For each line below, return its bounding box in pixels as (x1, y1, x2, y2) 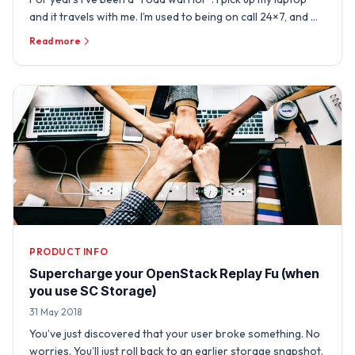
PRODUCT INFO (29, 246, 109, 258)
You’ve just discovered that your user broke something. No (29, 326, 320, 342)
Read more (29, 35, 81, 48)
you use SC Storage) (29, 283, 156, 300)
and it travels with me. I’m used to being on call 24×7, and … (29, 10, 318, 25)
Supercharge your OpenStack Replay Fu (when (29, 265, 319, 282)
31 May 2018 (29, 306, 82, 319)
